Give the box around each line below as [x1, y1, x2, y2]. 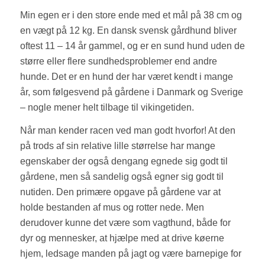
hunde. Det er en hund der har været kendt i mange [20, 71, 233, 82]
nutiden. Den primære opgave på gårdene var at [20, 187, 221, 198]
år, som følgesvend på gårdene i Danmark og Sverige [20, 86, 243, 97]
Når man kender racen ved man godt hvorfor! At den [20, 125, 235, 136]
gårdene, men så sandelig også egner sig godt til [20, 172, 224, 182]
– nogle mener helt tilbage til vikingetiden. [20, 102, 194, 112]
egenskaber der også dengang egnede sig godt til [20, 156, 228, 167]
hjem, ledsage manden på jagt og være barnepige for [20, 248, 241, 259]
